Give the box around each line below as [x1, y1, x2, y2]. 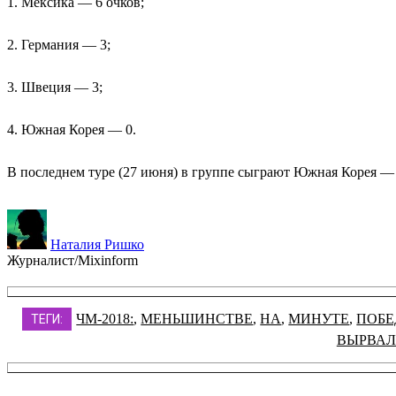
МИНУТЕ [288, 311, 350, 327]
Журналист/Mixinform [7, 253, 138, 269]
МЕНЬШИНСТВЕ [141, 311, 254, 327]
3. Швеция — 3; [7, 80, 103, 95]
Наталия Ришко [50, 237, 144, 253]
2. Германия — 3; [7, 37, 110, 53]
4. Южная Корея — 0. [7, 122, 136, 138]
